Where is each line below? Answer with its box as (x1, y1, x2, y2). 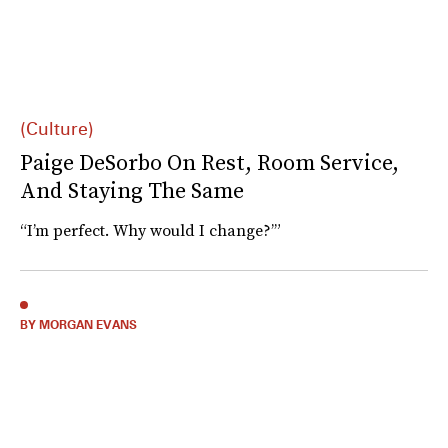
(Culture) (20, 117, 94, 139)
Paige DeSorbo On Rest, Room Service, (20, 146, 399, 177)
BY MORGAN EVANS (20, 316, 137, 332)
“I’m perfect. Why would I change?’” (20, 218, 281, 241)
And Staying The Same (20, 174, 244, 205)
